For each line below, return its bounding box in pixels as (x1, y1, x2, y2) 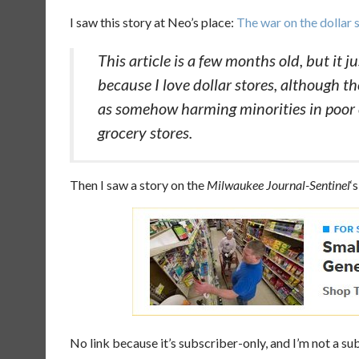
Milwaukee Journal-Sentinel (207, 177, 350, 192)
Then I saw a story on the (70, 177, 207, 192)
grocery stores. (98, 123, 192, 142)
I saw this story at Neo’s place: (70, 14, 236, 30)
